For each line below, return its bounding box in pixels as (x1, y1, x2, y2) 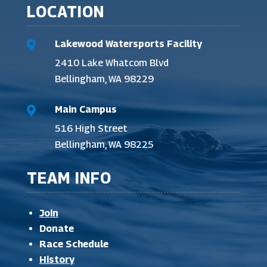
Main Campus (54, 104, 117, 116)
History (39, 254, 74, 266)
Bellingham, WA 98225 (54, 139, 154, 151)
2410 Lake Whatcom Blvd (54, 57, 169, 69)
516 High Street (54, 123, 128, 135)
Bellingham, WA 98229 (54, 73, 154, 85)
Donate (39, 223, 74, 235)
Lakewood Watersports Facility (54, 38, 202, 50)
